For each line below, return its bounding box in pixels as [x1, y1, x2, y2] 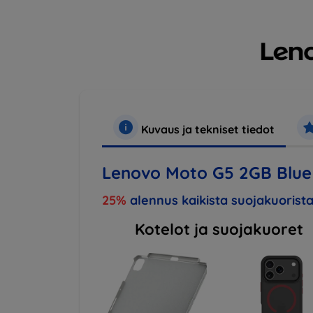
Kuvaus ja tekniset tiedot [138, 122, 275, 137]
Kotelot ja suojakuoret [134, 219, 303, 240]
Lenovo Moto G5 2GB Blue [102, 162, 312, 184]
